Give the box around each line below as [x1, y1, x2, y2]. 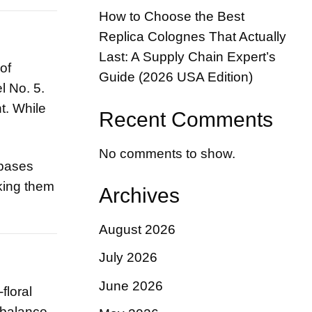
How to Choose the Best [99, 8, 244, 24]
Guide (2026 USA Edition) [99, 69, 253, 84]
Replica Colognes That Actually [99, 29, 286, 44]
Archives [99, 184, 180, 208]
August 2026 [99, 222, 175, 237]
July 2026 [99, 250, 157, 265]
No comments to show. [99, 146, 235, 161]
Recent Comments [99, 107, 273, 131]
